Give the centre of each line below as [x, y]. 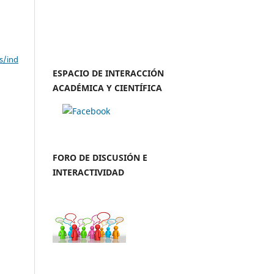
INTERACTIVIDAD [88, 172]
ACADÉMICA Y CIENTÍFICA [107, 87]
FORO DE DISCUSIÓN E [100, 157]
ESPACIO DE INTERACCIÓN [108, 73]
